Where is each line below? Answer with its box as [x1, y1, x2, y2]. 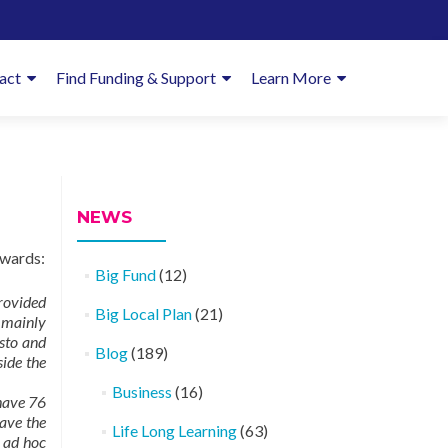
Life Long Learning [111, 421, 237, 440]
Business [111, 382, 172, 401]
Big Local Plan [94, 304, 192, 323]
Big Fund [94, 265, 156, 284]
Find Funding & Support [56, 68, 216, 87]
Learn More [251, 68, 331, 87]
